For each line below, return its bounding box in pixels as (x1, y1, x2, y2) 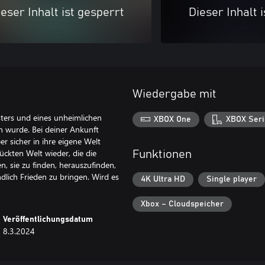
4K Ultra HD (141, 175, 185, 184)
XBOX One (154, 115, 192, 124)
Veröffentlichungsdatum (3, 215, 93, 224)
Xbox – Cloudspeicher (141, 199, 224, 208)
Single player (206, 175, 257, 184)
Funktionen (132, 148, 192, 160)
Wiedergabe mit (132, 88, 216, 100)
